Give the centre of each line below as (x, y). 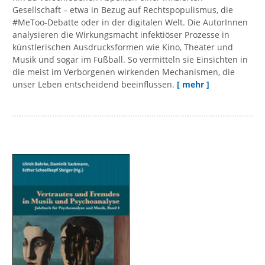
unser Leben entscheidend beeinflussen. (93, 85)
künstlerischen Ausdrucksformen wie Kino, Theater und (123, 47)
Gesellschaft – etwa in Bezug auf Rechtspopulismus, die (123, 10)
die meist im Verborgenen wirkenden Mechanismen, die (124, 72)
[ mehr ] (193, 85)
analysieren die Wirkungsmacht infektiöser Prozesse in (121, 35)
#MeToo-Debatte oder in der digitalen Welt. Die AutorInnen (130, 22)
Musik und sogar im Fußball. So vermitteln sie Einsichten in (130, 60)
